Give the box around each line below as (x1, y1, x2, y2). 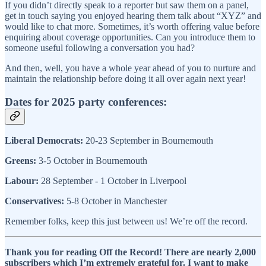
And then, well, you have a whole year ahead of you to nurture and (5, 62, 256, 73)
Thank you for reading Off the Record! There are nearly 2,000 (5, 247, 256, 258)
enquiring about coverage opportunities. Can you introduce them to (5, 31, 255, 42)
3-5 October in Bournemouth (36, 156, 147, 166)
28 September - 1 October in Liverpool (39, 176, 186, 186)
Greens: (5, 156, 36, 166)
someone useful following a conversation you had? (5, 42, 195, 53)
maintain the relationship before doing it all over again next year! (5, 73, 246, 84)
